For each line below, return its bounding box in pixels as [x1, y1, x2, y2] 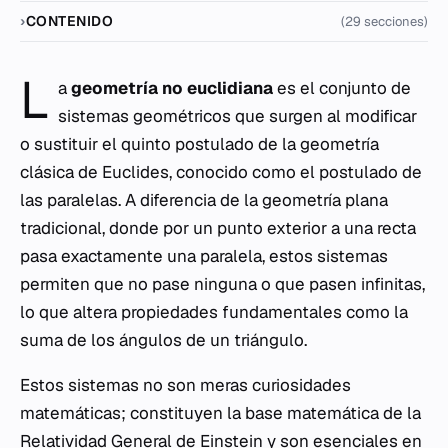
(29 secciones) [341, 13, 428, 30]
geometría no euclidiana [71, 77, 273, 99]
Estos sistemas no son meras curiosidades [20, 374, 351, 396]
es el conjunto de [273, 77, 411, 99]
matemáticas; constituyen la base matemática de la [20, 402, 421, 424]
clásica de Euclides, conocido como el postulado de [20, 161, 422, 183]
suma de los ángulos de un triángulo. [20, 329, 307, 351]
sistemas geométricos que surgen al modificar [58, 105, 417, 127]
